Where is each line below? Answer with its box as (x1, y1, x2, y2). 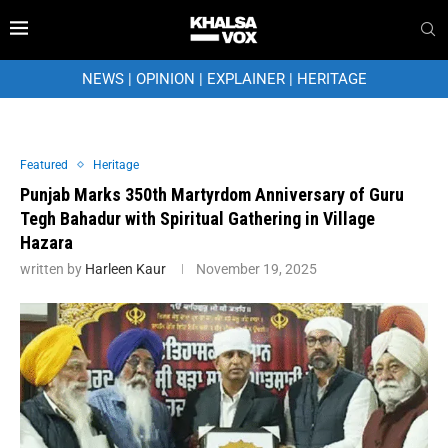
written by (20, 260, 85, 277)
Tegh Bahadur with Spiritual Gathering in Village (20, 207, 375, 229)
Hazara (20, 231, 73, 253)
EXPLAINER (206, 69, 285, 88)
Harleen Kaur (85, 260, 166, 277)
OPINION (135, 69, 195, 88)
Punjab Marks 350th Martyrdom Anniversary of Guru (20, 183, 404, 205)
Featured (20, 157, 68, 172)
